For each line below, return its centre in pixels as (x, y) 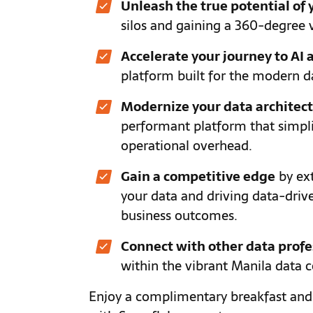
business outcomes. (179, 216)
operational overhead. (187, 146)
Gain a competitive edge (198, 176)
